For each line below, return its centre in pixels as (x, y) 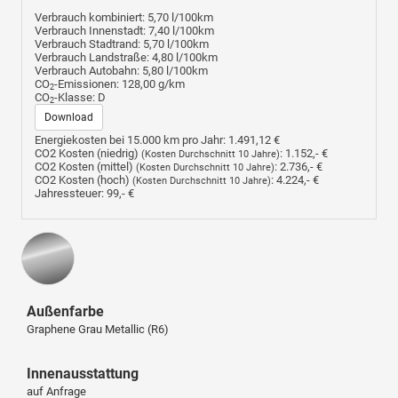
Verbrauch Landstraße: (92, 57)
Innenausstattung (83, 374)
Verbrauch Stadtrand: (88, 44)
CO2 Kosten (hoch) (84, 180)
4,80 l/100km (185, 57)
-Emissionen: (87, 84)
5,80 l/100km (175, 70)
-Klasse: (75, 97)
